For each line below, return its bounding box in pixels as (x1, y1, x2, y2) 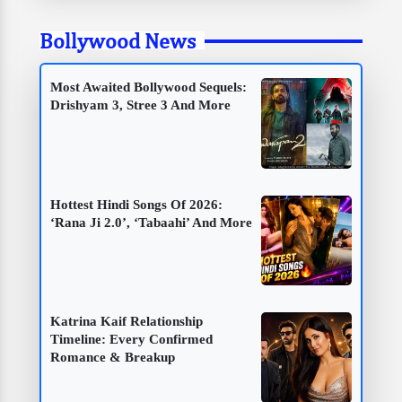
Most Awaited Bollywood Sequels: (50, 79, 247, 94)
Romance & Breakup (50, 350, 175, 365)
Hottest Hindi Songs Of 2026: (50, 197, 223, 212)
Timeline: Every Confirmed (50, 332, 213, 347)
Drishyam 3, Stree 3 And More (50, 97, 231, 112)
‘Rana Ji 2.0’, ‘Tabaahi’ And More (50, 214, 252, 230)
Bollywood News (39, 27, 196, 53)
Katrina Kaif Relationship (50, 314, 203, 329)
